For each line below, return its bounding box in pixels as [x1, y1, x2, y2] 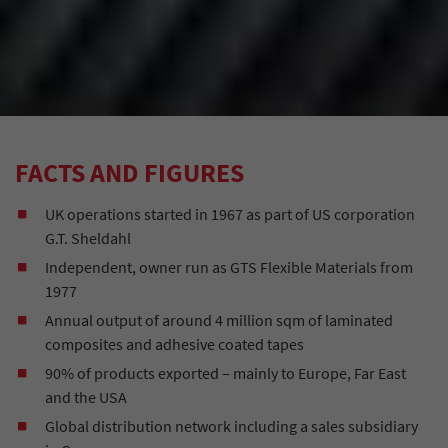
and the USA [45, 386, 127, 407]
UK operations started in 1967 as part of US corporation [45, 203, 415, 224]
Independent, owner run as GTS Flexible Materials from [45, 256, 413, 277]
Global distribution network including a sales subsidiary [45, 415, 418, 436]
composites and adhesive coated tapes [45, 333, 304, 354]
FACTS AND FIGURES [15, 155, 244, 189]
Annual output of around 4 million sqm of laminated [45, 309, 393, 330]
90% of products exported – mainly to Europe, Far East [45, 362, 406, 383]
